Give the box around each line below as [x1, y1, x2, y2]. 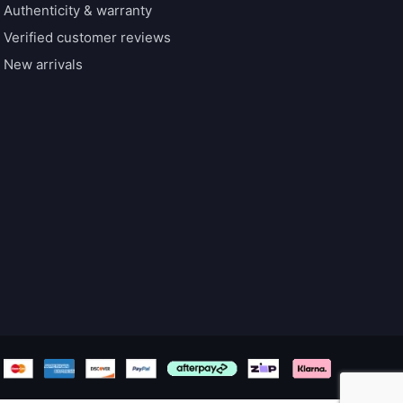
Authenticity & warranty [4, 2, 152, 19]
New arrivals [4, 56, 83, 73]
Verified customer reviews [4, 29, 171, 46]
